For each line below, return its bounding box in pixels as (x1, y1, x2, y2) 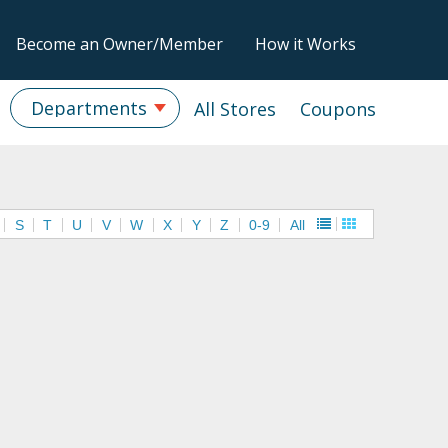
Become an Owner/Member (16, 33, 223, 55)
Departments (31, 96, 147, 120)
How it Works (255, 33, 356, 55)
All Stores (194, 97, 276, 121)
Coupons (300, 97, 376, 121)
